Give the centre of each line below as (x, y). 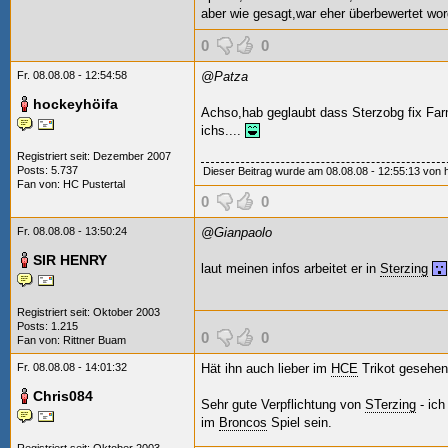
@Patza (224, 76)
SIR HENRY (70, 260)
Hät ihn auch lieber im (266, 368)
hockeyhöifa (75, 104)
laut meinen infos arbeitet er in (290, 268)
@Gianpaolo (236, 232)
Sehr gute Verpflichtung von (283, 404)
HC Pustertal (94, 184)
